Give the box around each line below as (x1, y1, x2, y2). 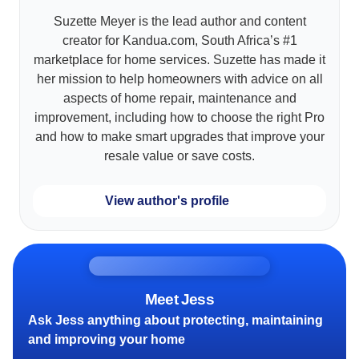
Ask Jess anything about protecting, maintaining (28, 313, 324, 328)
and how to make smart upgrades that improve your (34, 130, 325, 144)
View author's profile (104, 194, 229, 208)
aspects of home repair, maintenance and (63, 91, 296, 106)
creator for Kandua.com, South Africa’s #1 (62, 34, 297, 48)
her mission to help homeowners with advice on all (36, 72, 323, 87)
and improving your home (28, 333, 186, 347)
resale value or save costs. (104, 149, 255, 163)
